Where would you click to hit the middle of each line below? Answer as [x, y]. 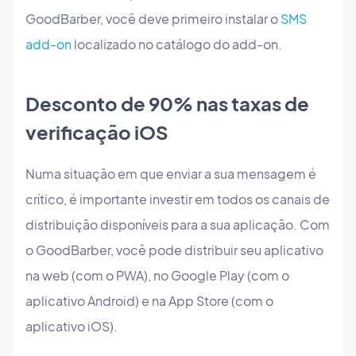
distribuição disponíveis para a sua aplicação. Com [178, 225]
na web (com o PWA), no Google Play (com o [157, 276]
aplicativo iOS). [72, 327]
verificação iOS [97, 132]
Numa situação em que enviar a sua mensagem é [171, 174]
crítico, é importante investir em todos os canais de [178, 199]
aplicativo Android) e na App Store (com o [149, 301]
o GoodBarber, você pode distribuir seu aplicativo [174, 250]
